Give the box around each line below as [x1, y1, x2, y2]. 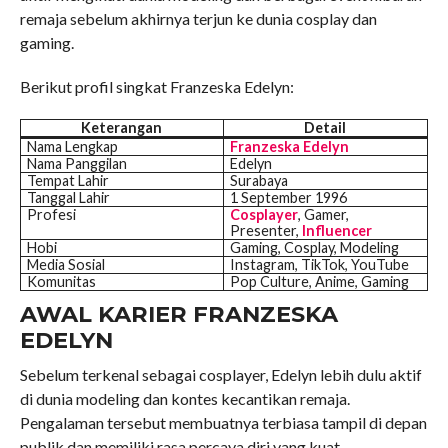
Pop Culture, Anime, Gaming [229, 273, 409, 291]
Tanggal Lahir [26, 189, 110, 207]
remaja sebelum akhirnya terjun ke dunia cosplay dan [19, 9, 377, 29]
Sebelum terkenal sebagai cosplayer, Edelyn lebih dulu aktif [19, 365, 422, 385]
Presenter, [229, 222, 302, 240]
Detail [304, 119, 347, 137]
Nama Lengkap [26, 138, 118, 156]
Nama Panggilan [26, 155, 127, 173]
